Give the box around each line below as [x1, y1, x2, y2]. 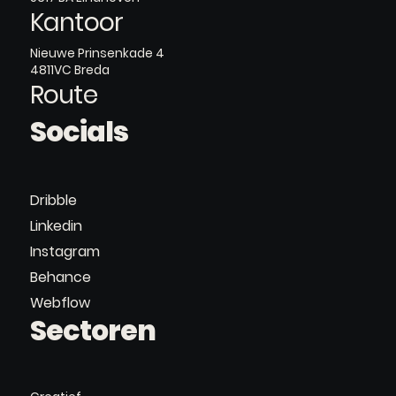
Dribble [29, 190, 77, 211]
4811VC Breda [29, 60, 110, 79]
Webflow [29, 293, 90, 314]
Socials [29, 111, 128, 151]
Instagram [29, 241, 100, 263]
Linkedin [29, 216, 82, 237]
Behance [29, 267, 91, 288]
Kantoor [29, 5, 124, 41]
